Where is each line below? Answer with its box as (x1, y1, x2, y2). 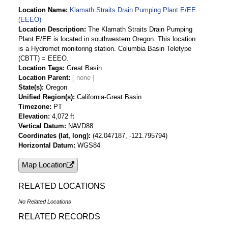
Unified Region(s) (18, 93, 73, 101)
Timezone (18, 102, 49, 110)
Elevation (18, 112, 48, 120)
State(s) (18, 83, 42, 91)
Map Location (22, 160, 67, 169)
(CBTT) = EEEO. (18, 54, 69, 62)
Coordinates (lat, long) (18, 131, 89, 139)
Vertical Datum (18, 122, 64, 130)
